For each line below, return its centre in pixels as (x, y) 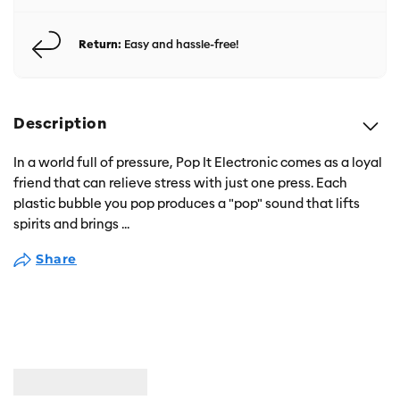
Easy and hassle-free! (180, 44)
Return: (100, 44)
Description (60, 124)
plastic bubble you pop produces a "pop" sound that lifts (187, 204)
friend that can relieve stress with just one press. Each (180, 183)
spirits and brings (67, 224)
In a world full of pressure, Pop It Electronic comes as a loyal (198, 162)
